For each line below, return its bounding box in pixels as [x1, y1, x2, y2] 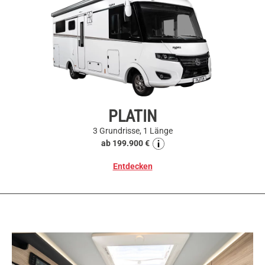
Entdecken [112, 161, 153, 172]
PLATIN [108, 106, 157, 127]
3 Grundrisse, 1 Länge [92, 126, 173, 136]
